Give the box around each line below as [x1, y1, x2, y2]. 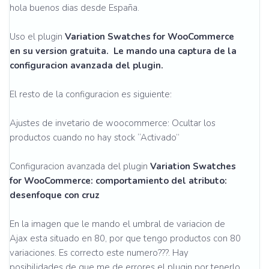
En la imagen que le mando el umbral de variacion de [10, 218, 225, 230]
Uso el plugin [10, 31, 65, 43]
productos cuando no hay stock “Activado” [10, 131, 180, 144]
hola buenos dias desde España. [10, 2, 139, 14]
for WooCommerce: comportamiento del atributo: [10, 175, 227, 187]
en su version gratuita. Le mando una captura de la [10, 45, 237, 57]
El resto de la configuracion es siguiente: [10, 88, 172, 100]
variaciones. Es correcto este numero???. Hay [10, 247, 189, 259]
